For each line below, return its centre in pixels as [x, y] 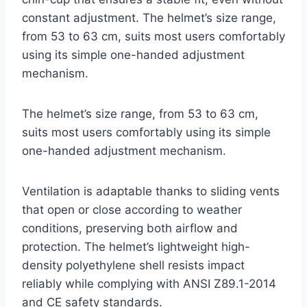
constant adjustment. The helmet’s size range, [149, 17]
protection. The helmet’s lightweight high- [136, 246]
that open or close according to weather [132, 209]
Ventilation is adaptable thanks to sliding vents [151, 191]
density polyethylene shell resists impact [133, 265]
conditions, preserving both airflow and [130, 228]
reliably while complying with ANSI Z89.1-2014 [149, 283]
